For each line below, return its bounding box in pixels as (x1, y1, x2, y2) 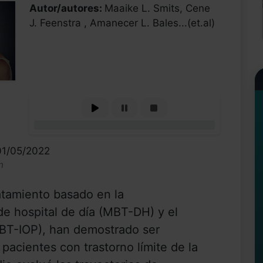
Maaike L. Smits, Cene (104, 2, 210, 15)
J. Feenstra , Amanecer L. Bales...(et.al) (29, 17, 215, 29)
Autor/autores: (29, 2, 104, 15)
